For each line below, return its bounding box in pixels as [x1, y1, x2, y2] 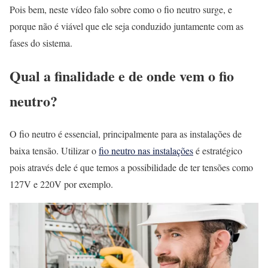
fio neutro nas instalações [99, 144, 193, 157]
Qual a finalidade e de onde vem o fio [10, 65, 234, 87]
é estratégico [193, 144, 242, 157]
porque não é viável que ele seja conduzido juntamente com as [10, 20, 243, 33]
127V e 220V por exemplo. [10, 178, 113, 191]
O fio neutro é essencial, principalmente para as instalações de [10, 127, 242, 141]
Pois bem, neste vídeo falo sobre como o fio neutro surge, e [10, 3, 232, 16]
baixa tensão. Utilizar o [10, 144, 99, 157]
